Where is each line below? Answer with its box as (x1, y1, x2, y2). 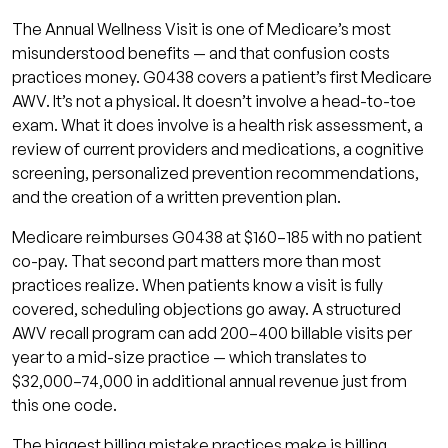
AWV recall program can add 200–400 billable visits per (12, 322, 412, 343)
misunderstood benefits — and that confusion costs (12, 42, 390, 63)
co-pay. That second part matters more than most (12, 250, 381, 271)
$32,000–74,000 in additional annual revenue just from (12, 370, 407, 391)
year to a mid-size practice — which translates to (12, 346, 367, 367)
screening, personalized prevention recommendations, (12, 162, 419, 183)
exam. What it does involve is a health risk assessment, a (12, 114, 423, 135)
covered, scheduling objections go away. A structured (12, 298, 401, 319)
